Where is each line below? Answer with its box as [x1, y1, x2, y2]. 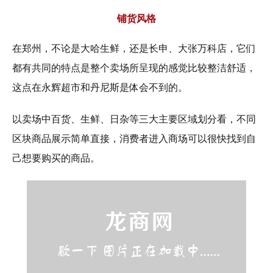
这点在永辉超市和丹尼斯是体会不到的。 [12, 82, 188, 93]
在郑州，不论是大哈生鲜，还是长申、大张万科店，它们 [12, 43, 256, 54]
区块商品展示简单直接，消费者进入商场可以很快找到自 [12, 133, 256, 144]
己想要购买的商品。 [12, 153, 100, 164]
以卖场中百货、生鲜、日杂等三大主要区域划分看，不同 [12, 114, 256, 125]
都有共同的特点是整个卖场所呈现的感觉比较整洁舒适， [12, 63, 256, 74]
